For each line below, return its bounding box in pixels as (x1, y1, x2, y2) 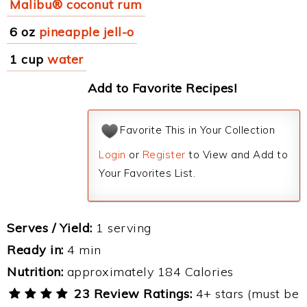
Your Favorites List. (99, 167, 195, 180)
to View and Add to (185, 148, 288, 161)
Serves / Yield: (7, 220, 93, 236)
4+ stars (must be (192, 286, 299, 302)
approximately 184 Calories (63, 264, 234, 280)
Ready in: (7, 242, 64, 258)
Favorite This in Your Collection (120, 123, 275, 137)
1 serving (92, 220, 151, 236)
